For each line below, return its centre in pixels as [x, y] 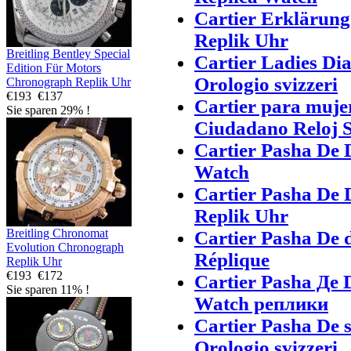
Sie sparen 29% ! [48, 110]
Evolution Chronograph [65, 247]
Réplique [232, 259]
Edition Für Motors [54, 67]
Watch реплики [261, 303]
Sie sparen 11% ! [48, 289]
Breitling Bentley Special [68, 53]
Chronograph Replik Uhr [69, 81]
